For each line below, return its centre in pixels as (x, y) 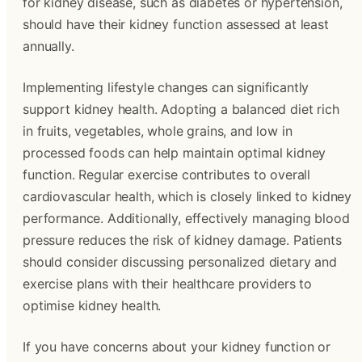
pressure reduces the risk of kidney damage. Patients (182, 240)
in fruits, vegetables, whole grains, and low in (158, 131)
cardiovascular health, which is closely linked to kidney (187, 196)
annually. (48, 46)
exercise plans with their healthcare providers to (168, 284)
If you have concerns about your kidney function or (177, 347)
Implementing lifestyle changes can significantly (166, 87)
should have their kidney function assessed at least (176, 24)
